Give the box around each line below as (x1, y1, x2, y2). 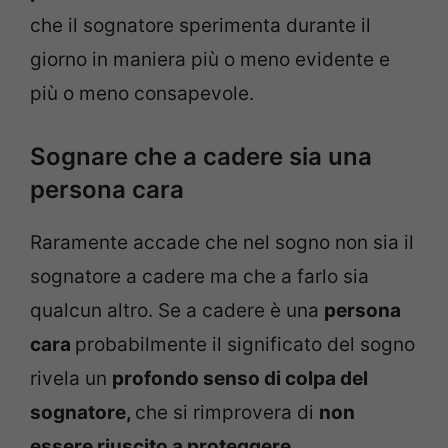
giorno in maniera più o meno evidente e (30, 48, 390, 72)
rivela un (30, 366, 112, 390)
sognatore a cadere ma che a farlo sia (30, 264, 369, 288)
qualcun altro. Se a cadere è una (30, 298, 324, 322)
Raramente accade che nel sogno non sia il (30, 230, 414, 254)
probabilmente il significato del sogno (75, 332, 415, 356)
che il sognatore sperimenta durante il (30, 14, 371, 38)
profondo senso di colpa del (112, 366, 368, 390)
